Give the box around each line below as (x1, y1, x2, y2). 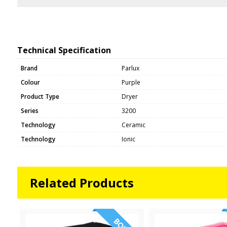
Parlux (121, 64, 139, 73)
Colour (20, 78, 40, 87)
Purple (121, 78, 140, 87)
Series (20, 106, 39, 116)
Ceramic (121, 121, 145, 130)
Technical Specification (17, 45, 111, 56)
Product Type (20, 92, 59, 101)
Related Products (29, 174, 134, 192)
